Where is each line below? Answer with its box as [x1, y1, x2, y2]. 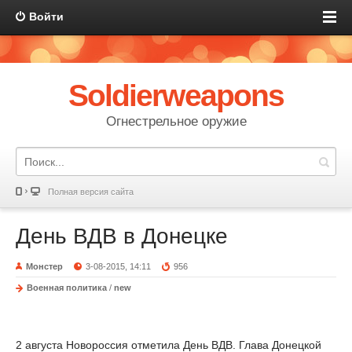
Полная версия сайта [48, 187, 134, 196]
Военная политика [27, 283, 107, 292]
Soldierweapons [68, 79, 284, 112]
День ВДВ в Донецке [16, 224, 228, 248]
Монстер [26, 262, 63, 271]
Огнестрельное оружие [105, 114, 247, 129]
